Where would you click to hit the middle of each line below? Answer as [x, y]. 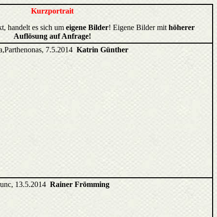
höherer [182, 27]
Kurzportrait [52, 11]
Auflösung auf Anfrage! [52, 36]
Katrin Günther [102, 50]
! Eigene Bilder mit [139, 27]
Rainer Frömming [80, 184]
